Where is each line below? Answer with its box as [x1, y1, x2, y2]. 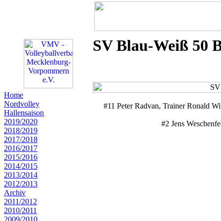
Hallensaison [4, 109, 44, 117]
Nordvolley [4, 100, 39, 108]
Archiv [4, 188, 26, 197]
